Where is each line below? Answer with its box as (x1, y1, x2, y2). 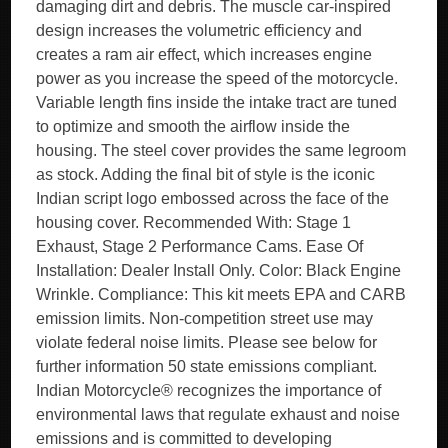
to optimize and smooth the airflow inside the (36, 118, 351, 135)
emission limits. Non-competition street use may (36, 310, 374, 327)
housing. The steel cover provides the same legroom (36, 142, 407, 159)
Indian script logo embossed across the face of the (36, 190, 390, 207)
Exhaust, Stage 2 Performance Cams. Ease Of (36, 238, 364, 255)
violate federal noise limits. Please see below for (36, 334, 378, 351)
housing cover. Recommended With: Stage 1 (36, 214, 352, 231)
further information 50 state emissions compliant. (36, 358, 378, 375)
